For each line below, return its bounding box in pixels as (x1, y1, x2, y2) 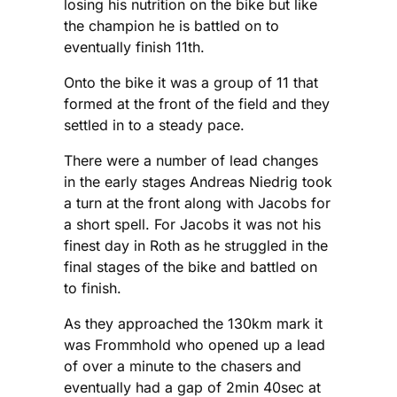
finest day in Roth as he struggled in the (64, 237, 328, 255)
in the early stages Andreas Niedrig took (64, 173, 332, 191)
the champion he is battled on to (64, 17, 279, 35)
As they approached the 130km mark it (64, 315, 323, 333)
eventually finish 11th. (64, 38, 205, 57)
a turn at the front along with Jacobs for (64, 194, 331, 213)
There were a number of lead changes (64, 152, 318, 170)
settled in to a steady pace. (64, 116, 245, 135)
